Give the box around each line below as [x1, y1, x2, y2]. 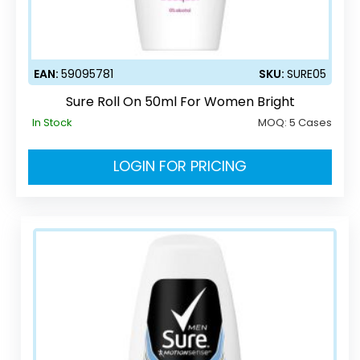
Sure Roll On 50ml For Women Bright [65, 92, 295, 111]
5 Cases [289, 114, 332, 130]
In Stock [32, 114, 72, 130]
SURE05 [287, 65, 326, 82]
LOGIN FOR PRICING [113, 155, 247, 176]
